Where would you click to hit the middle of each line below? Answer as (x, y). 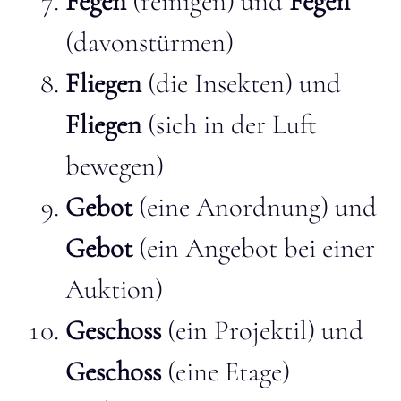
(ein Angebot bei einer (254, 248)
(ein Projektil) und (262, 330)
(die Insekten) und (241, 83)
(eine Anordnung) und (255, 207)
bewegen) (115, 166)
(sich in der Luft (229, 124)
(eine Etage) (226, 371)
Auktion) (114, 289)
